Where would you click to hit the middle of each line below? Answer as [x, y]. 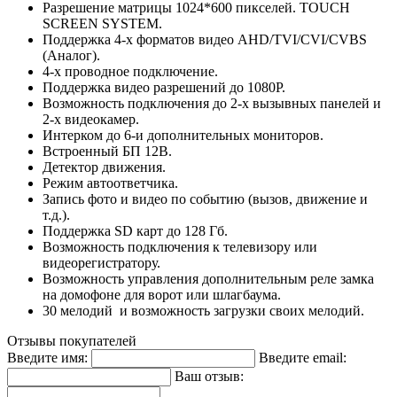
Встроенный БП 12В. [107, 152]
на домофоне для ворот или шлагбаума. [162, 295]
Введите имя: [47, 358]
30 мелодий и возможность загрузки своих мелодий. [203, 311]
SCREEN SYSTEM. [102, 24]
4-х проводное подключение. [130, 72]
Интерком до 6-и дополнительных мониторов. [183, 136]
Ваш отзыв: [209, 377]
